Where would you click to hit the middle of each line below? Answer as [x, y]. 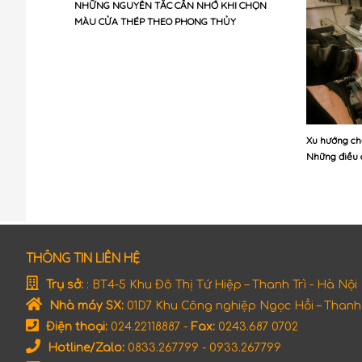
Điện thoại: [75, 327]
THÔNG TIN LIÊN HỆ [83, 258]
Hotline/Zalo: [84, 348]
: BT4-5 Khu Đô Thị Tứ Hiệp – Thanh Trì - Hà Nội [220, 285]
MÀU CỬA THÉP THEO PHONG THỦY [155, 21]
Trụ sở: [63, 285]
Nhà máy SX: [85, 306]
